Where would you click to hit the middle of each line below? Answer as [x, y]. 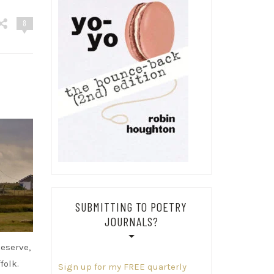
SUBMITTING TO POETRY [131, 206]
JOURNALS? [131, 221]
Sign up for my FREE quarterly [122, 266]
